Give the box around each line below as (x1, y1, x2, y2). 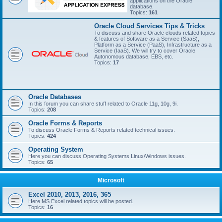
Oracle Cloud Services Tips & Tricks (94, 22, 205, 30)
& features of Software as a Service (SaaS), (94, 36, 199, 42)
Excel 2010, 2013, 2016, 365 (28, 191, 111, 198)
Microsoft (98, 177, 124, 184)
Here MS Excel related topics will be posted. (28, 198, 133, 204)
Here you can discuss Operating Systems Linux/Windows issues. (28, 153, 186, 159)
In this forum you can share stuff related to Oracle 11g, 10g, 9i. (28, 101, 178, 107)
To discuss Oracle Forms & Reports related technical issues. (28, 127, 175, 133)
